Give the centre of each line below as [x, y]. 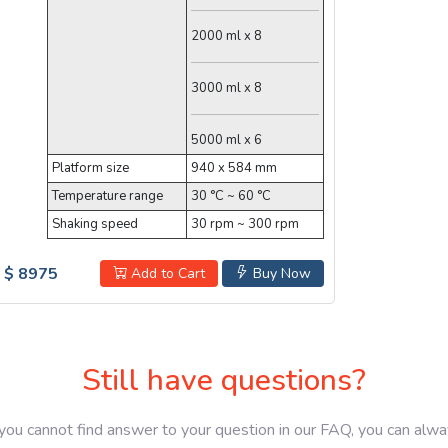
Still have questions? [224, 381]
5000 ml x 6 [226, 139]
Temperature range [107, 195]
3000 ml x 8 [226, 87]
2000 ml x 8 [226, 35]
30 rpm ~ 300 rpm [244, 223]
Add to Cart [166, 273]
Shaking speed [94, 223]
